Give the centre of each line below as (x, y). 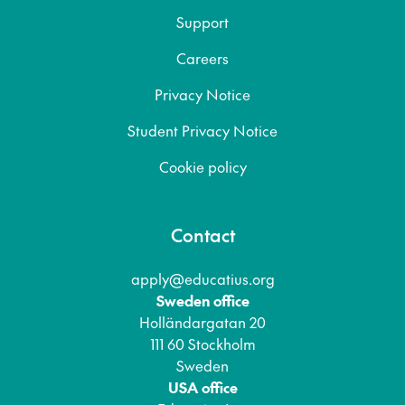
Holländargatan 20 (202, 322)
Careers (202, 58)
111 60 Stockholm (202, 344)
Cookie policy (202, 167)
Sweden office (202, 301)
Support (202, 22)
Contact (202, 235)
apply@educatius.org (202, 279)
